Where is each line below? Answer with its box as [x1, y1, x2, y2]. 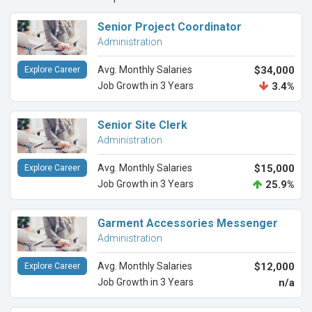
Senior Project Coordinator [97, 20, 242, 34]
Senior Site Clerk [97, 118, 187, 132]
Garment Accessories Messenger [97, 217, 278, 231]
